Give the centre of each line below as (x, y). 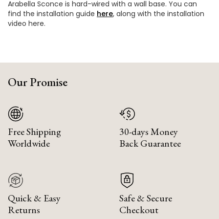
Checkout (139, 209)
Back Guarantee (150, 143)
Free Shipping (34, 131)
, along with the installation (159, 13)
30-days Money (149, 131)
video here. (27, 23)
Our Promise (38, 82)
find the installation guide (52, 13)
